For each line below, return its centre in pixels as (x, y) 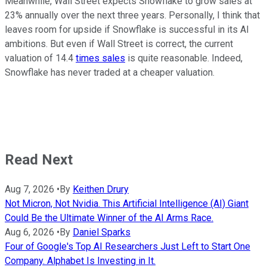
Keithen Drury (101, 189)
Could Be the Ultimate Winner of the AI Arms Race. (109, 218)
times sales (100, 58)
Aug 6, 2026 (30, 232)
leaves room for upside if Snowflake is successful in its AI (127, 29)
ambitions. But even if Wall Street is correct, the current (119, 44)
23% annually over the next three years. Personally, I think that (132, 15)
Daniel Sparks (102, 232)
